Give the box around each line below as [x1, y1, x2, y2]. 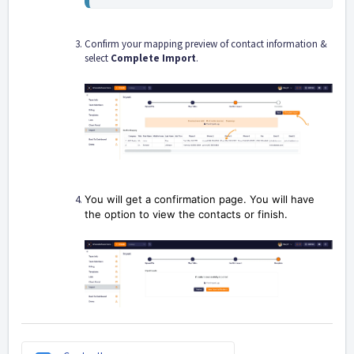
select [85, 51, 111, 66]
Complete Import [111, 51, 196, 66]
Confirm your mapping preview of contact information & [85, 37, 327, 51]
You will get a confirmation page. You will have [85, 193, 314, 206]
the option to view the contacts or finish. [85, 208, 288, 221]
